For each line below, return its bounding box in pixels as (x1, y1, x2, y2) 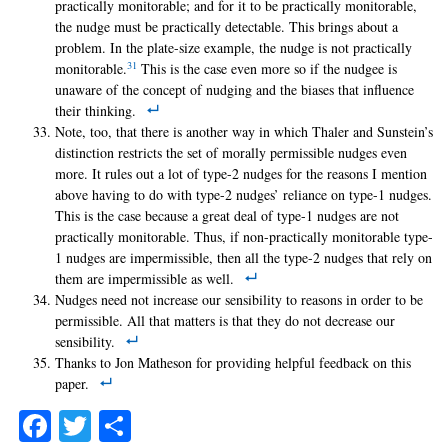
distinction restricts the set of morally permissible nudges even (55, 143, 407, 163)
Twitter (91, 406, 209, 446)
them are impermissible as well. (55, 269, 234, 289)
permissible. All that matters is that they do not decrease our (55, 311, 395, 331)
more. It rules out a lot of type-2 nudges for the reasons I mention (55, 164, 427, 184)
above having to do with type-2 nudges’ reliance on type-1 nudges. (55, 185, 432, 205)
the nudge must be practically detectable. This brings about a (55, 17, 398, 37)
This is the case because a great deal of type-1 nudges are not (55, 206, 399, 226)
